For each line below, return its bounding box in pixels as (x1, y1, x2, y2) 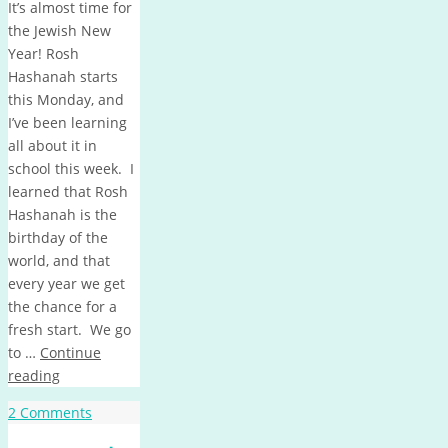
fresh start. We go (8, 319, 131, 339)
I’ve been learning (8, 112, 127, 132)
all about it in (8, 135, 97, 155)
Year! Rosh (8, 43, 79, 63)
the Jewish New (8, 20, 111, 40)
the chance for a (8, 296, 117, 316)
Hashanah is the (8, 204, 117, 224)
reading (8, 365, 60, 385)
